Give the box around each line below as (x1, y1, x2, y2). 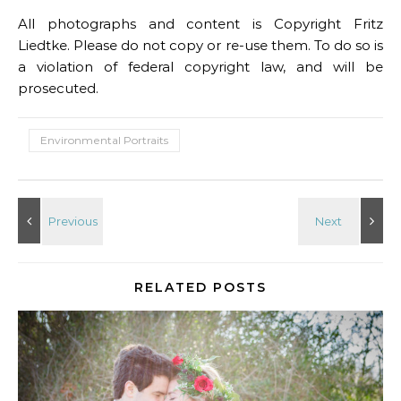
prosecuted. (18, 80, 98, 97)
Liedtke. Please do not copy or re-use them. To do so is (18, 37, 383, 54)
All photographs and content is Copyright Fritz (18, 15, 383, 32)
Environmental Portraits (40, 133, 168, 147)
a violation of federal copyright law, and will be (18, 58, 383, 75)
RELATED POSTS (134, 279, 267, 295)
